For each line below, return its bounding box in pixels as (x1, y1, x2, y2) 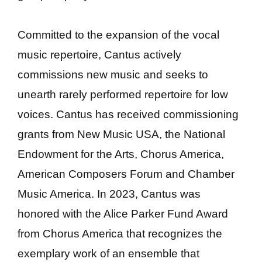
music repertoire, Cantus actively (18, 48, 181, 61)
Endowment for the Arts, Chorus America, (18, 147, 224, 160)
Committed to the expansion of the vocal (18, 28, 219, 41)
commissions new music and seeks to (18, 68, 208, 81)
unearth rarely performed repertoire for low (18, 88, 228, 101)
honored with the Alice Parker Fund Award (18, 207, 228, 220)
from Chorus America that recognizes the (18, 227, 222, 240)
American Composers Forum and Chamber (18, 167, 235, 180)
